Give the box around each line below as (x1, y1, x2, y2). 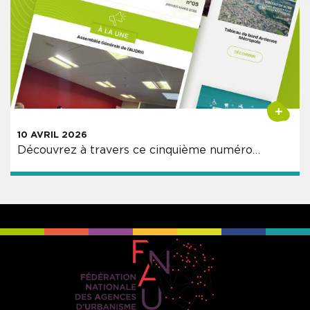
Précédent (7, 46, 148, 77)
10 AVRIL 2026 (17, 129, 87, 140)
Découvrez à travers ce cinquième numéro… (17, 143, 260, 156)
